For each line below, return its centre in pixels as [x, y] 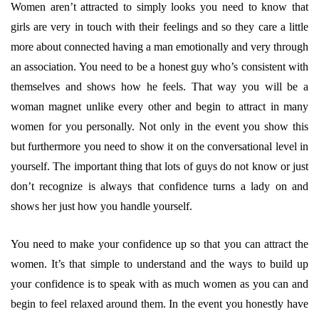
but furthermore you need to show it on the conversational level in [159, 146]
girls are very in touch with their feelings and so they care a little [159, 27]
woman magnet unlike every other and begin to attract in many [159, 106]
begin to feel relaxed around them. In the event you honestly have [159, 304]
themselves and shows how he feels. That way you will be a [159, 87]
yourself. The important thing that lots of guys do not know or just [159, 166]
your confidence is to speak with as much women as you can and [159, 284]
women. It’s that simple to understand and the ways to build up [159, 264]
